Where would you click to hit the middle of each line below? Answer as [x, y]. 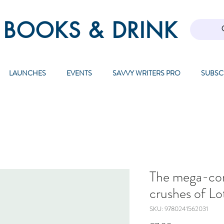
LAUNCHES [27, 73]
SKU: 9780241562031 [179, 209]
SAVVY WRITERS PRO [146, 73]
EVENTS [79, 73]
